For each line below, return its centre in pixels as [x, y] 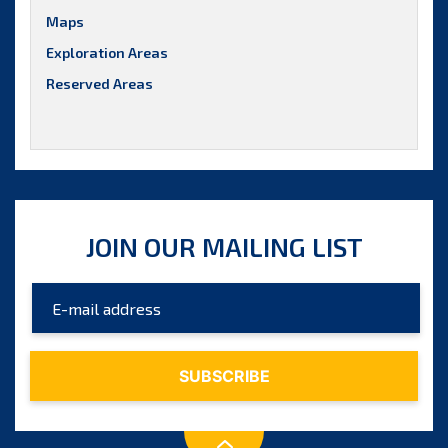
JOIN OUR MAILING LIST [224, 246]
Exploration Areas [107, 52]
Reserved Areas [99, 83]
